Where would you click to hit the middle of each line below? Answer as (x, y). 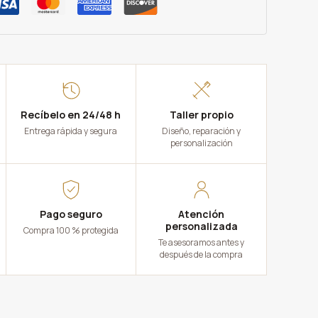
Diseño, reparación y (202, 131)
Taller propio (201, 114)
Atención (202, 214)
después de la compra (202, 254)
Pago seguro (71, 214)
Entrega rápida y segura (71, 131)
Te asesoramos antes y (202, 242)
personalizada (201, 226)
